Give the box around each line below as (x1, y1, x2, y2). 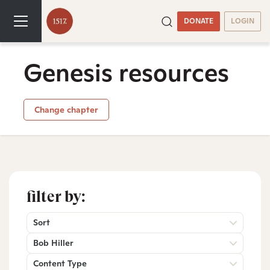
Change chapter (34, 104, 98, 115)
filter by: (27, 187, 86, 206)
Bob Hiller (33, 237, 74, 248)
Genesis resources (24, 57, 229, 89)
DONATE (183, 16, 213, 26)
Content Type (33, 257, 87, 269)
